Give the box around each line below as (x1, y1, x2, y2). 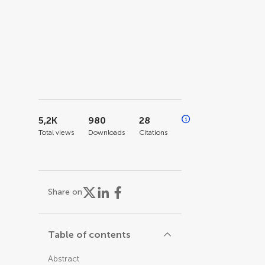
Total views (38, 128, 75, 137)
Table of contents (48, 229, 131, 240)
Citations (139, 128, 168, 137)
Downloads (88, 128, 125, 137)
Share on (48, 187, 83, 197)
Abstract (48, 254, 80, 264)
